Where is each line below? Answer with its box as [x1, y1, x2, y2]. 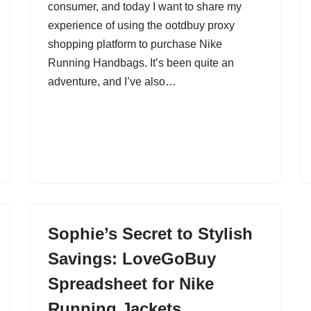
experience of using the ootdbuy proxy [48, 19, 235, 31]
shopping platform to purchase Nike [48, 38, 222, 50]
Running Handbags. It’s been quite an [48, 57, 234, 69]
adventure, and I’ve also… [48, 76, 179, 87]
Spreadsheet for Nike [48, 274, 214, 293]
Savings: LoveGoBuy [48, 249, 216, 268]
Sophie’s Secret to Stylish [48, 224, 253, 243]
